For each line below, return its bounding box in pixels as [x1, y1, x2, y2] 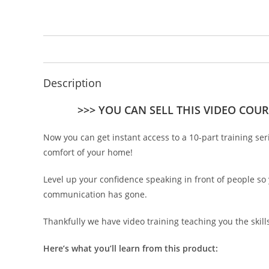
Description [43, 76, 101, 90]
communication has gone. [43, 189, 147, 200]
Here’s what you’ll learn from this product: [43, 243, 218, 254]
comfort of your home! [43, 147, 133, 158]
